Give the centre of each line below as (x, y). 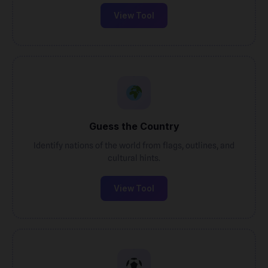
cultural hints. (134, 158)
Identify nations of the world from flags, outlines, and (134, 145)
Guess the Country (134, 126)
